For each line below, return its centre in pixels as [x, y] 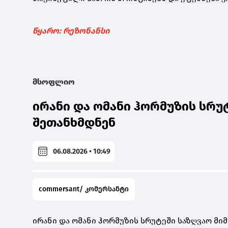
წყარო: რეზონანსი [71, 31]
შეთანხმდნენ [74, 123]
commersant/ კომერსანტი [84, 189]
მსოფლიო [54, 82]
